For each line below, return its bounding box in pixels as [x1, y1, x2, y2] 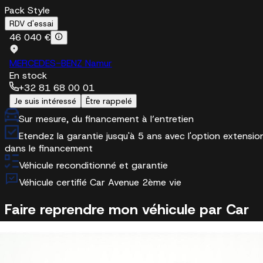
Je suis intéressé [14, 96, 76, 107]
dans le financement [5, 142, 93, 155]
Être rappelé [86, 96, 132, 107]
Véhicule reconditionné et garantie [19, 159, 168, 172]
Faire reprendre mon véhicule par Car [5, 200, 249, 220]
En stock [9, 69, 47, 82]
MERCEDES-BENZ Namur [9, 57, 112, 70]
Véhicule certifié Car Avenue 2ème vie [19, 176, 181, 189]
